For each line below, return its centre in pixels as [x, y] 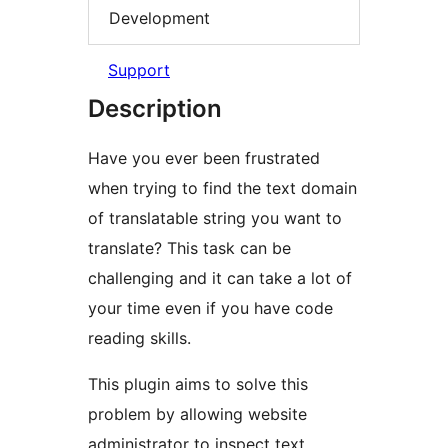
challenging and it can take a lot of [220, 278]
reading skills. [139, 338]
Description [155, 109]
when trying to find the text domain [222, 188]
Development [159, 17]
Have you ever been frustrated [204, 158]
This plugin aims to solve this [198, 384]
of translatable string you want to [215, 218]
